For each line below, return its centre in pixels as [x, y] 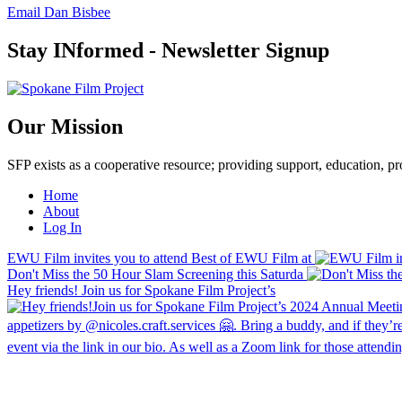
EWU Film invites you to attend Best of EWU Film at [159, 258]
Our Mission [65, 126]
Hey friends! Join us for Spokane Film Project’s [141, 290]
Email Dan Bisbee [59, 13]
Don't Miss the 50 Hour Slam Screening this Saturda [155, 274]
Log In [62, 227]
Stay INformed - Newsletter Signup [171, 51]
